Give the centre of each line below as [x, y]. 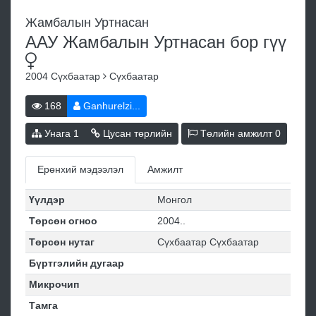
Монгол [174, 200]
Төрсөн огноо [63, 221]
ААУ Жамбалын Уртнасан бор [144, 42]
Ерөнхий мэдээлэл [80, 170]
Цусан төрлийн [136, 134]
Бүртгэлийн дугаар [76, 263]
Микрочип [54, 285]
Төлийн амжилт [236, 134]
